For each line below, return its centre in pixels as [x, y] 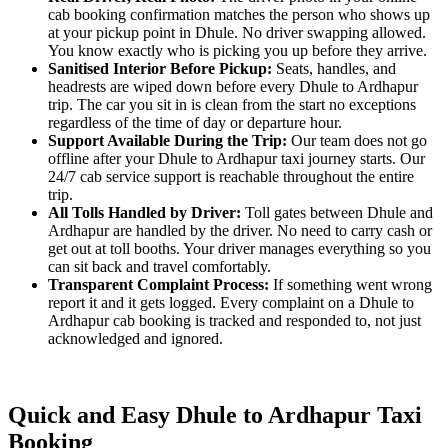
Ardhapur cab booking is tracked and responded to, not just [234, 321]
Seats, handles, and [336, 69]
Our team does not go [359, 141]
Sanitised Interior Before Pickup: [162, 69]
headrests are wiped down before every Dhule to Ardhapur [233, 87]
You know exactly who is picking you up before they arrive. [237, 51]
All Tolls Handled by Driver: [146, 213]
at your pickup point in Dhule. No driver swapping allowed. [237, 33]
